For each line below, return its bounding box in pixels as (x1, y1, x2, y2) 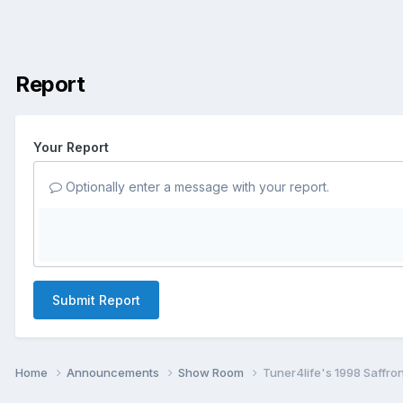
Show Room (178, 364, 246, 380)
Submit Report (52, 291, 140, 308)
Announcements (67, 364, 162, 380)
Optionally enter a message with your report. (62, 178, 329, 194)
